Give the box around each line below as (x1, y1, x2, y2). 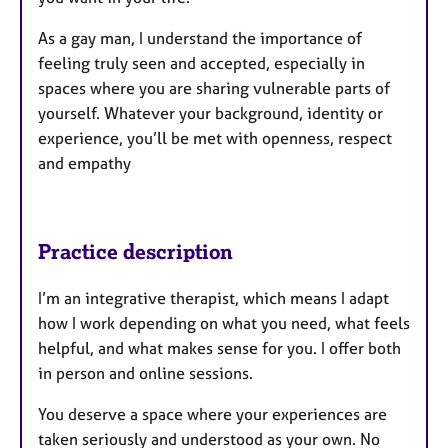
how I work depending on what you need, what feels (38, 312, 410, 333)
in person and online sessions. (38, 362, 253, 383)
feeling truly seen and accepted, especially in (38, 53, 365, 74)
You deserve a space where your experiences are (38, 403, 387, 424)
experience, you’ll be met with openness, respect (38, 128, 392, 149)
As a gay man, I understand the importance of (38, 28, 362, 49)
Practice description (38, 239, 233, 265)
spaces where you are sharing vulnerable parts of (38, 78, 390, 99)
